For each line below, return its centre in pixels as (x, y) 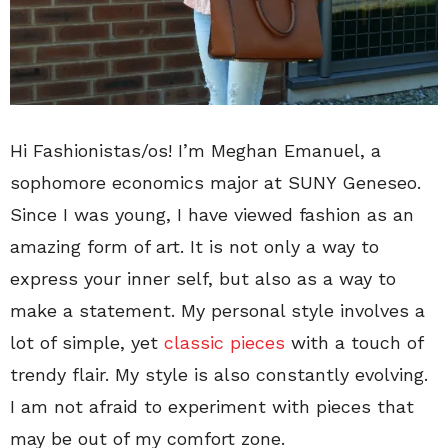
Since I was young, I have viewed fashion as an (212, 214)
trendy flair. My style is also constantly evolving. (219, 374)
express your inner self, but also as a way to (203, 278)
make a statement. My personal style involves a (217, 310)
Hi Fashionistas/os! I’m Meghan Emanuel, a (195, 150)
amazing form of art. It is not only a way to (194, 246)
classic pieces (224, 342)
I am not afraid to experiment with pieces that (212, 406)
